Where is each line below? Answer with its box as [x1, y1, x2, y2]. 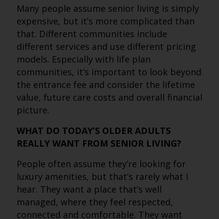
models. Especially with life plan [16, 53, 151, 65]
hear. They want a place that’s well [16, 183, 162, 195]
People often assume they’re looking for [16, 158, 186, 170]
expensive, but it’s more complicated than [16, 15, 195, 27]
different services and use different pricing [16, 41, 196, 52]
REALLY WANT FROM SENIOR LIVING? [16, 137, 181, 149]
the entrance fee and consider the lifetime [16, 79, 195, 90]
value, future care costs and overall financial [16, 91, 202, 103]
